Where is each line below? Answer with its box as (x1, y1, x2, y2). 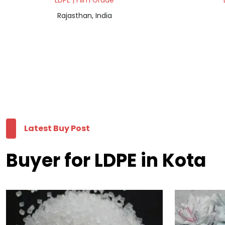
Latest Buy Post (24, 123, 90, 135)
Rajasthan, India (57, 11, 112, 21)
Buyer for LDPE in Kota (6, 148, 206, 174)
